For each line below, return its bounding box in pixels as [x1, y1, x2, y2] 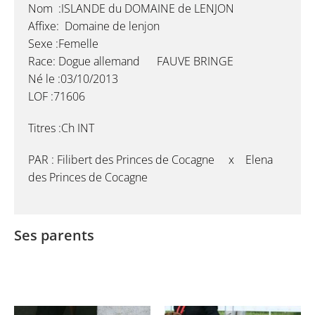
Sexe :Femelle [28, 36, 98, 51]
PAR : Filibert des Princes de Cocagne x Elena [28, 152, 273, 167]
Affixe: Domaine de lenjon [28, 18, 160, 34]
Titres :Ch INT [28, 120, 94, 136]
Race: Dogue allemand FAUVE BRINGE [28, 53, 233, 69]
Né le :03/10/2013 [28, 71, 118, 86]
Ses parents [14, 226, 94, 245]
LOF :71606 [28, 89, 85, 104]
